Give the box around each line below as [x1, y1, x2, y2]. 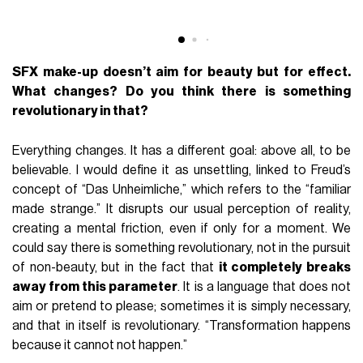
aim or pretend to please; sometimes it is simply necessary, [12, 300, 351, 314]
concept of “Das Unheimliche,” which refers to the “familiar [12, 183, 351, 197]
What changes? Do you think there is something [12, 85, 351, 99]
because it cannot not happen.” [12, 339, 188, 352]
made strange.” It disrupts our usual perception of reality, [12, 203, 351, 216]
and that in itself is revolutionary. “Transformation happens [12, 319, 351, 333]
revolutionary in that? [12, 105, 149, 118]
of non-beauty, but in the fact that [12, 261, 219, 275]
